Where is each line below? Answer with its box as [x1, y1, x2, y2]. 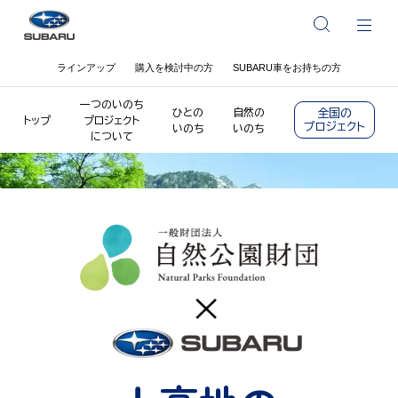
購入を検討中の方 [135, 62, 213, 73]
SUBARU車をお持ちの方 [233, 62, 341, 73]
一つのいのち [79, 99, 144, 109]
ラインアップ [57, 62, 115, 73]
